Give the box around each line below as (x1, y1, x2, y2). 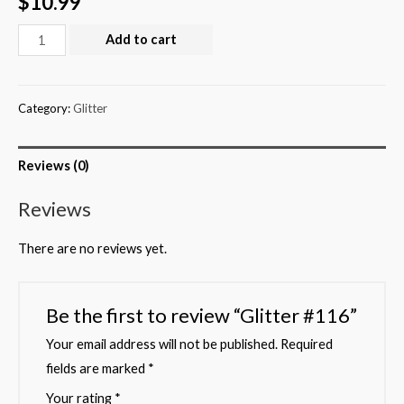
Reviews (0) (18, 157, 89, 173)
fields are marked (46, 361, 149, 376)
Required (278, 336, 334, 352)
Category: (18, 101, 73, 116)
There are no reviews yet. (18, 240, 167, 256)
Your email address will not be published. (46, 336, 279, 352)
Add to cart (105, 31, 177, 47)
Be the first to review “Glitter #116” (46, 303, 358, 327)
